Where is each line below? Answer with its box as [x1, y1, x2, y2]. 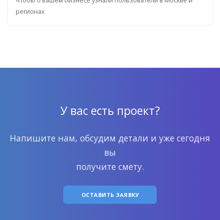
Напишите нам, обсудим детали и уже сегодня [10, 132, 210, 144]
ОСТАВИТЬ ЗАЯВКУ [81, 191, 139, 198]
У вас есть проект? [60, 103, 160, 119]
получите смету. [76, 161, 144, 173]
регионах [15, 6, 45, 16]
